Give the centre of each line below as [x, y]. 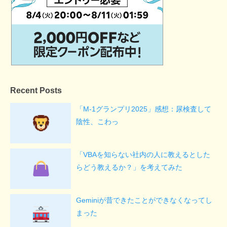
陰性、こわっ [97, 122]
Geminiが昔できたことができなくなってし [144, 200]
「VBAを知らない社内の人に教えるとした [143, 155]
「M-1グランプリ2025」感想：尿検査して [144, 109]
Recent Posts [36, 90]
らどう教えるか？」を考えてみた [129, 167]
